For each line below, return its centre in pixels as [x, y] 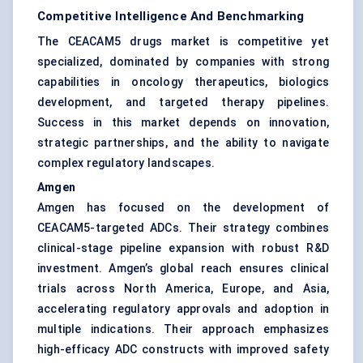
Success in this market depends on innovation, [183, 123]
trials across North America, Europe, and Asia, [183, 289]
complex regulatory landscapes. [126, 163]
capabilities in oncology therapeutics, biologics [183, 82]
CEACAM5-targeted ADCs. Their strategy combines [183, 228]
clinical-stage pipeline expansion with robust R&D [183, 248]
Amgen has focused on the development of [183, 208]
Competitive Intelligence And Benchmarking [171, 17]
